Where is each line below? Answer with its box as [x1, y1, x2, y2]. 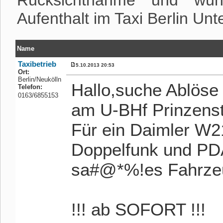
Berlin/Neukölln [18, 76, 61, 83]
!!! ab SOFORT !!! [71, 200, 206, 219]
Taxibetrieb [18, 60, 56, 68]
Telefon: [18, 83, 42, 91]
